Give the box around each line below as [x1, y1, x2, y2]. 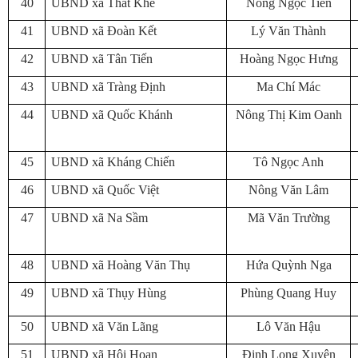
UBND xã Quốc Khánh [51, 108, 173, 121]
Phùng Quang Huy [241, 286, 336, 300]
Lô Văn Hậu [257, 320, 320, 333]
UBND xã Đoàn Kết [51, 24, 157, 38]
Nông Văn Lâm [249, 183, 328, 197]
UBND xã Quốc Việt [51, 183, 159, 197]
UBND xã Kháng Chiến [51, 155, 175, 169]
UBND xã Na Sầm [51, 211, 148, 225]
